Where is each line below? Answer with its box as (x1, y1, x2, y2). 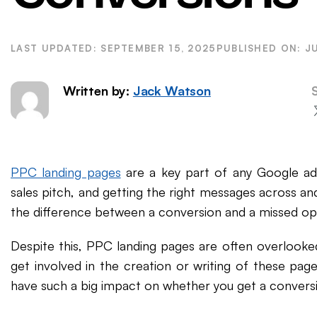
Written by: (63, 83, 133, 98)
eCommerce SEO (92, 20, 183, 34)
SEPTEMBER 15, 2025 (100, 42, 217, 54)
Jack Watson (132, 83, 211, 98)
